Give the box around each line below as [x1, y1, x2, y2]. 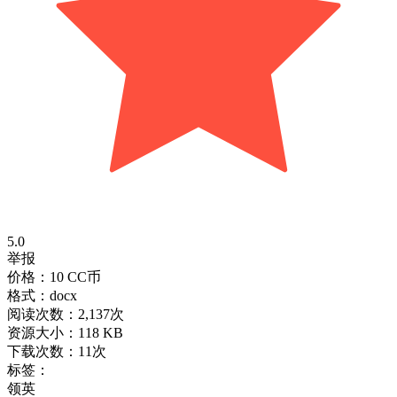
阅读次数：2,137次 [7, 306, 124, 322]
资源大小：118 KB [7, 324, 123, 340]
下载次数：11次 [7, 343, 106, 359]
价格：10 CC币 [7, 269, 101, 284]
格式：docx [7, 287, 77, 303]
